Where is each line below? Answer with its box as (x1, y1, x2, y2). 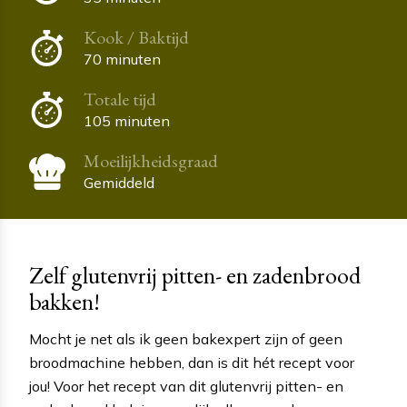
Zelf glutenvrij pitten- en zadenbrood (29, 259, 361, 291)
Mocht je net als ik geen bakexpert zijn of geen (29, 329, 342, 348)
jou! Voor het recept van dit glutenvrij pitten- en (29, 376, 343, 395)
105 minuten (84, 111, 170, 130)
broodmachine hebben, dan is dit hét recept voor (29, 352, 354, 372)
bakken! (29, 285, 100, 317)
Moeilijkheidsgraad (84, 148, 218, 173)
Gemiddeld (84, 173, 154, 192)
